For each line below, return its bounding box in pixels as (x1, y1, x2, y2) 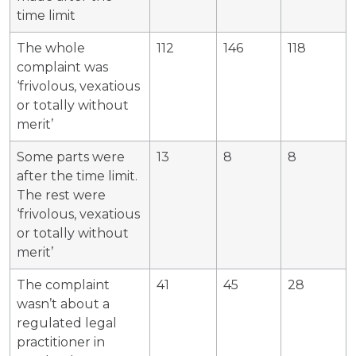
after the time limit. (17, 168, 137, 184)
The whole (17, 40, 85, 56)
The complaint (17, 277, 110, 292)
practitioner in (17, 334, 105, 350)
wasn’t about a (17, 296, 110, 311)
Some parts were (17, 149, 125, 164)
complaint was (17, 59, 108, 75)
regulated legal (17, 315, 117, 331)
